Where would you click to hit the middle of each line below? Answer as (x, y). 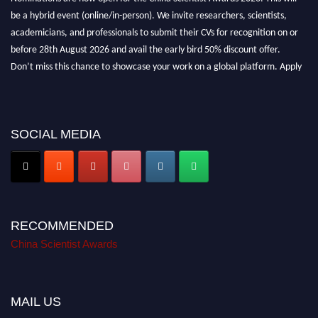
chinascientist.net (76, 80)
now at (26, 80)
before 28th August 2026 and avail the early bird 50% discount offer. (146, 46)
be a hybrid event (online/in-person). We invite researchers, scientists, (149, 12)
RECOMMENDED (62, 226)
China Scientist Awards (64, 244)
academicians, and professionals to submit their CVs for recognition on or (154, 29)
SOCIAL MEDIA (56, 134)
